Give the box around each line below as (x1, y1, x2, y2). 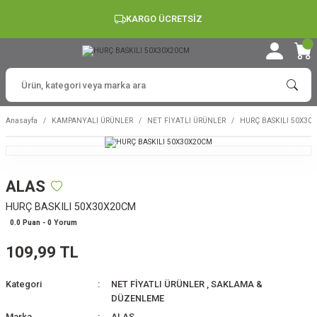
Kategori (6, 279, 42, 289)
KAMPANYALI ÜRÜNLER (52, 117, 133, 125)
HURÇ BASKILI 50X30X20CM (6, 201, 136, 213)
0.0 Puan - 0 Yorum (10, 219, 77, 226)
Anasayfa (6, 117, 38, 125)
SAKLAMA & (210, 279, 263, 289)
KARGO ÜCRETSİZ (126, 13, 202, 24)
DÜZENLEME (110, 293, 164, 304)
